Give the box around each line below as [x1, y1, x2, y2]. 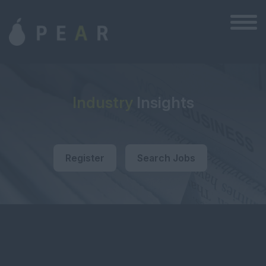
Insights [132, 93, 194, 112]
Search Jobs [137, 152, 195, 164]
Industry [72, 93, 133, 112]
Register [65, 152, 104, 164]
